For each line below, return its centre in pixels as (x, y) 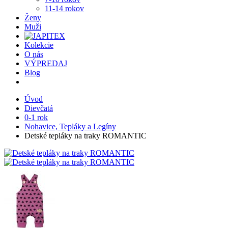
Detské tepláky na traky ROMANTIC (85, 136)
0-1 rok (36, 117)
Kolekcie (39, 45)
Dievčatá (39, 108)
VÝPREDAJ (46, 63)
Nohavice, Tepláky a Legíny (70, 126)
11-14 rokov (64, 8)
